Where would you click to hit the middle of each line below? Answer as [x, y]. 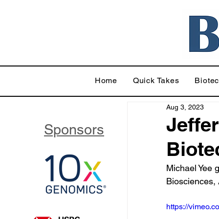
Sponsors [74, 130]
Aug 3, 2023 [185, 107]
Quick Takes [156, 80]
